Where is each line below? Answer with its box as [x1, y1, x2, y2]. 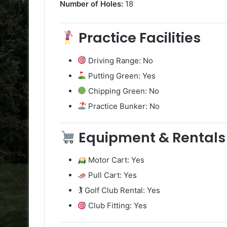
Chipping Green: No [86, 86, 160, 96]
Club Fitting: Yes [86, 201, 147, 211]
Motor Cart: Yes [86, 155, 145, 165]
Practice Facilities [75, 28, 201, 48]
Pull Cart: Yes [86, 170, 137, 180]
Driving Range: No [86, 55, 154, 65]
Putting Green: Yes [86, 70, 156, 81]
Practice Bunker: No [86, 101, 160, 111]
